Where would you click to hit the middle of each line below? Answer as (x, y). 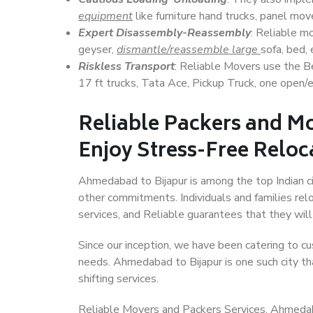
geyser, (97, 50)
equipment (105, 16)
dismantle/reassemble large (189, 50)
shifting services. (118, 279)
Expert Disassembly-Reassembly (165, 33)
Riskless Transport (126, 66)
